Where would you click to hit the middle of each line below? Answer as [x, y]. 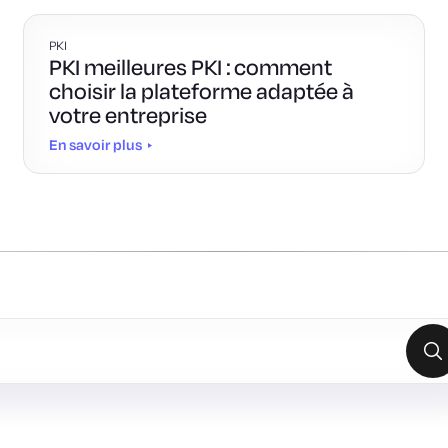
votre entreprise [127, 115]
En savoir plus [95, 144]
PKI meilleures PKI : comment [190, 67]
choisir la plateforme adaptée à [201, 91]
